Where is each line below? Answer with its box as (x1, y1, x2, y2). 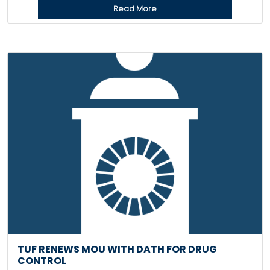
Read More (113, 4, 157, 14)
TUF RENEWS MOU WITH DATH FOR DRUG (17, 242, 217, 256)
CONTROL (17, 254, 66, 268)
